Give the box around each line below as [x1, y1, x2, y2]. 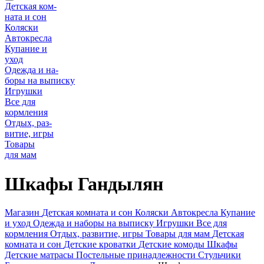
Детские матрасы [5, 250, 74, 260]
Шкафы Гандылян [5, 173, 163, 194]
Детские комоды [138, 239, 204, 249]
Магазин [5, 207, 39, 217]
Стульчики [198, 250, 241, 260]
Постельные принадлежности [76, 250, 196, 260]
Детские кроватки [64, 239, 136, 249]
